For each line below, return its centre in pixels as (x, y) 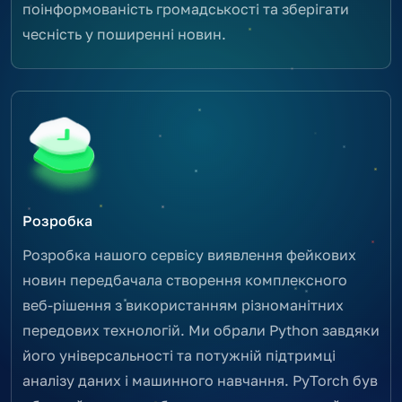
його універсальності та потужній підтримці (179, 355)
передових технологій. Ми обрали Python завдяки (201, 330)
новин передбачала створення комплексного (185, 280)
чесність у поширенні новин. (124, 34)
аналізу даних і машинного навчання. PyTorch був (200, 380)
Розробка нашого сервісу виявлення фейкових (189, 254)
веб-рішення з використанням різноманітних (183, 305)
